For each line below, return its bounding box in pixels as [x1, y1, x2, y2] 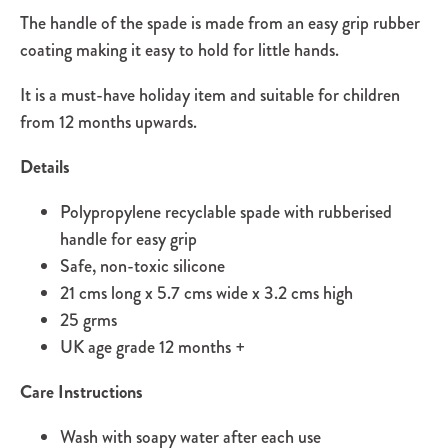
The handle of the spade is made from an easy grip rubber [20, 10, 420, 37]
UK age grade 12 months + [60, 334, 246, 361]
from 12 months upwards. [20, 109, 197, 136]
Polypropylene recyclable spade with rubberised [60, 199, 392, 226]
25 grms [60, 307, 117, 334]
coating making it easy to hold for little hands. [20, 37, 339, 64]
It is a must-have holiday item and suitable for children [20, 82, 400, 109]
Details [20, 154, 70, 181]
